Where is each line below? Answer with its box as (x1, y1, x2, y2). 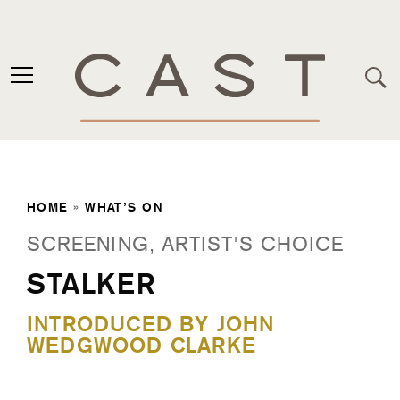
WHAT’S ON (85, 199, 164, 214)
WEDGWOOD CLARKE (27, 332, 256, 357)
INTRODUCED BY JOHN (27, 311, 275, 336)
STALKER (27, 267, 156, 300)
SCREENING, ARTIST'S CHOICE (27, 233, 345, 255)
